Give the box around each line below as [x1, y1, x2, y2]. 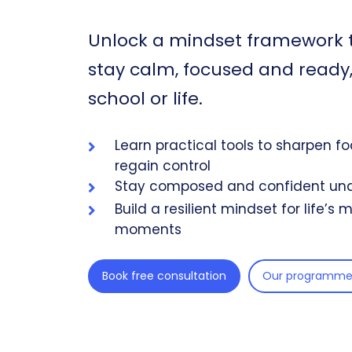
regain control [115, 156, 211, 175]
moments [115, 219, 181, 239]
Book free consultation [102, 267, 226, 284]
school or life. [88, 86, 203, 111]
